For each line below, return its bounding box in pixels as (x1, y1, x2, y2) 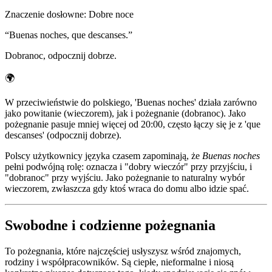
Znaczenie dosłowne (5, 9, 84, 20)
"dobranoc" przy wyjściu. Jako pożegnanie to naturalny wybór (5, 172, 245, 183)
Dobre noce (89, 9, 134, 20)
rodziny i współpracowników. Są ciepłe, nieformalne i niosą (5, 257, 234, 268)
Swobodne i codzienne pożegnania (5, 217, 216, 234)
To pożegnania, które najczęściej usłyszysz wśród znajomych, (5, 246, 241, 257)
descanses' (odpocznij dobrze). (5, 130, 121, 141)
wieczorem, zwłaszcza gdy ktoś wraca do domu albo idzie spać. (5, 183, 249, 194)
